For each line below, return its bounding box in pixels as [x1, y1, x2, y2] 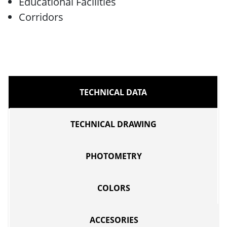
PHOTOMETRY [85, 150, 142, 162]
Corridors [19, 10, 63, 24]
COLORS [97, 182, 130, 194]
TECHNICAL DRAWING [70, 119, 157, 130]
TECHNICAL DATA [79, 87, 147, 98]
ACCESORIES [90, 214, 138, 225]
